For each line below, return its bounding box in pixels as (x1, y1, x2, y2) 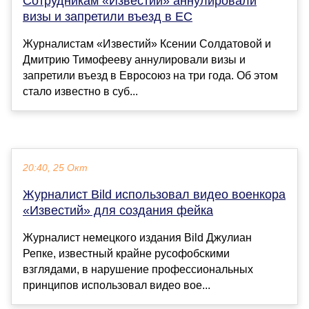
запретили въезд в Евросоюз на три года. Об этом (23, 70, 278, 82)
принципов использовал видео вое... (23, 279, 210, 292)
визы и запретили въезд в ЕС (23, 10, 192, 24)
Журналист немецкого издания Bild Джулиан (23, 232, 252, 244)
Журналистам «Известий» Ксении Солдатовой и (23, 38, 271, 50)
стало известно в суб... (23, 86, 138, 98)
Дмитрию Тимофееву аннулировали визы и (23, 54, 246, 66)
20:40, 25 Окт (23, 163, 88, 174)
